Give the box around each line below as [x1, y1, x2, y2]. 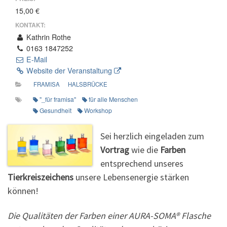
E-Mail [24, 54, 48, 64]
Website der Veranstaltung [24, 65, 115, 75]
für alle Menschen [88, 94, 138, 103]
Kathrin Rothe [24, 31, 71, 42]
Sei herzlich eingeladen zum [100, 130, 205, 142]
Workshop [84, 105, 112, 115]
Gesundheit [39, 105, 71, 115]
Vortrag [100, 143, 132, 156]
